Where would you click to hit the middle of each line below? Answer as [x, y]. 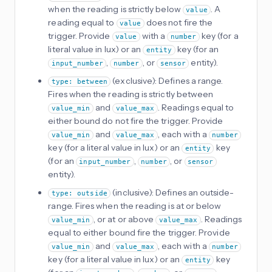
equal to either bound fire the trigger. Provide [139, 233]
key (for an [197, 49]
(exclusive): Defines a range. [167, 81]
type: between [79, 82]
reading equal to [82, 23]
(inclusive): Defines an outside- [172, 193]
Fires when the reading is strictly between [131, 94]
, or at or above [124, 219]
